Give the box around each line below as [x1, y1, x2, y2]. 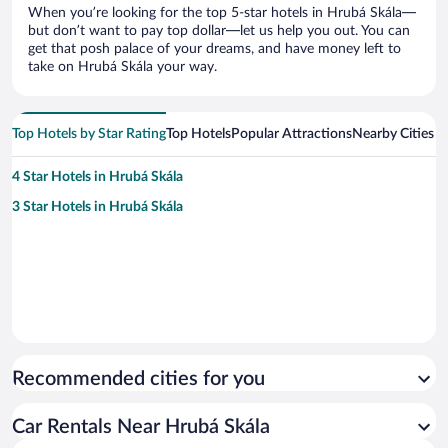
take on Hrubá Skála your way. [28, 60, 217, 75]
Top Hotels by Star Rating [12, 127, 166, 142]
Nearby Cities [352, 127, 434, 142]
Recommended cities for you [12, 369, 265, 390]
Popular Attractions [231, 127, 352, 142]
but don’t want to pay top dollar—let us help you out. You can [28, 24, 410, 39]
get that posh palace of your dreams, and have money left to [28, 42, 401, 57]
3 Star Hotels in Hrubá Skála [12, 200, 183, 215]
